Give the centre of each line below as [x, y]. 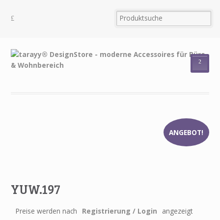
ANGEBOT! [186, 133]
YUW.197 [36, 189]
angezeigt [178, 211]
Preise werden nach [47, 211]
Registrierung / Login [120, 211]
